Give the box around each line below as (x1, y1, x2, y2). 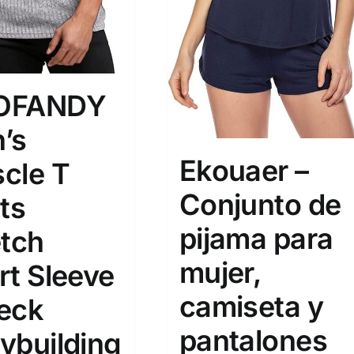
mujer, (179, 255, 261, 291)
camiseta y (179, 289, 324, 325)
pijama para (179, 221, 333, 257)
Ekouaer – (179, 153, 309, 189)
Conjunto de (179, 187, 341, 223)
